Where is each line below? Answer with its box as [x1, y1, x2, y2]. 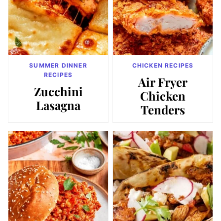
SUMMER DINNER [29, 62, 87, 70]
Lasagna [36, 97, 80, 113]
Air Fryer [138, 74, 187, 90]
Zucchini [34, 83, 83, 100]
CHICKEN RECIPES [132, 62, 194, 70]
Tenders [141, 102, 185, 118]
